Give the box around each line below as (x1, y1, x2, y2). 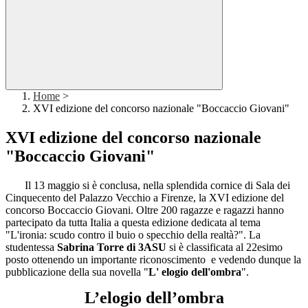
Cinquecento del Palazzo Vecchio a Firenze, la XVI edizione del (5, 192, 284, 204)
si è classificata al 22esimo (166, 241, 283, 254)
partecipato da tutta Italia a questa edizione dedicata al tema (5, 217, 261, 229)
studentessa (5, 241, 57, 254)
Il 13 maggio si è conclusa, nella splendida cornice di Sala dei (5, 179, 290, 192)
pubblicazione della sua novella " (5, 266, 148, 278)
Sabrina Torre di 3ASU (57, 241, 166, 254)
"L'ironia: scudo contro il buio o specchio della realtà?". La (5, 229, 261, 241)
